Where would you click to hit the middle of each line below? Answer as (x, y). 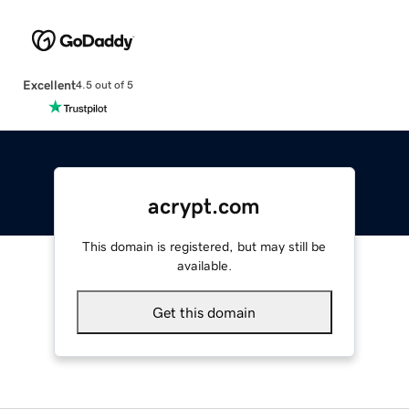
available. (204, 265)
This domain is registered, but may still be (204, 246)
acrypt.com (204, 206)
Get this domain (204, 312)
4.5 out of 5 (104, 85)
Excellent (49, 84)
